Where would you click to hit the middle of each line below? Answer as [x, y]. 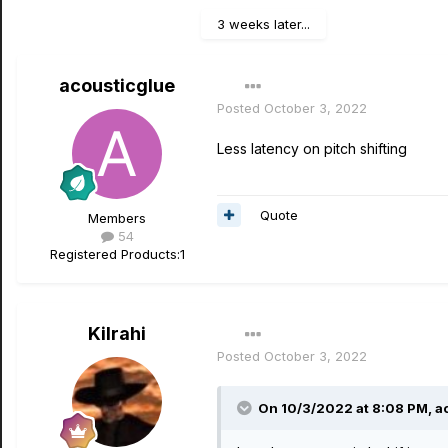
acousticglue [117, 86]
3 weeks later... [263, 24]
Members [117, 218]
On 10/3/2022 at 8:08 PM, [346, 408]
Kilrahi [117, 334]
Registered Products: [114, 254]
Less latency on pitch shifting [312, 149]
